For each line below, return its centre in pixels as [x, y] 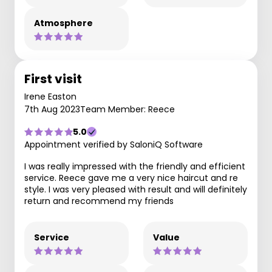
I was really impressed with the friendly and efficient [135, 166]
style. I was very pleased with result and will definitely [136, 189]
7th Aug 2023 [52, 109]
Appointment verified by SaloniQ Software [114, 144]
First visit [53, 79]
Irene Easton [50, 97]
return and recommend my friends [99, 201]
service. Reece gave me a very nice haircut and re [131, 178]
